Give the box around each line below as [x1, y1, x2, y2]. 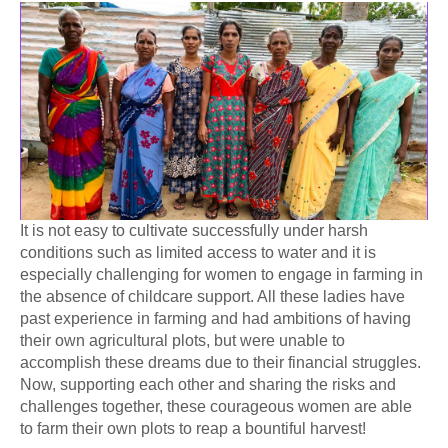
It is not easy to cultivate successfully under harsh [20, 221, 368, 239]
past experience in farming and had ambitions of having [20, 309, 411, 327]
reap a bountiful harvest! [192, 419, 370, 437]
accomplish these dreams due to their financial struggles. [20, 353, 421, 371]
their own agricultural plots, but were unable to [20, 331, 345, 349]
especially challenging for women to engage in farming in [20, 265, 423, 283]
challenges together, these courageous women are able [20, 397, 412, 415]
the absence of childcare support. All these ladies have [20, 287, 405, 305]
